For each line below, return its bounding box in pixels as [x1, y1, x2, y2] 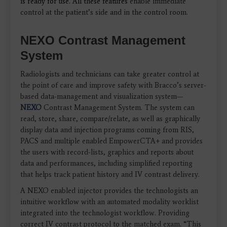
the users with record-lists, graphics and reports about [20, 147, 194, 157]
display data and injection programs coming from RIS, [20, 125, 194, 134]
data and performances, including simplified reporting [20, 159, 193, 168]
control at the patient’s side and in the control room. [20, 8, 188, 17]
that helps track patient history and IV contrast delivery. [20, 170, 200, 179]
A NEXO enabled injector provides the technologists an [20, 186, 198, 195]
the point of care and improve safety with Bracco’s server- [20, 81, 206, 90]
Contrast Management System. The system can [42, 103, 195, 112]
